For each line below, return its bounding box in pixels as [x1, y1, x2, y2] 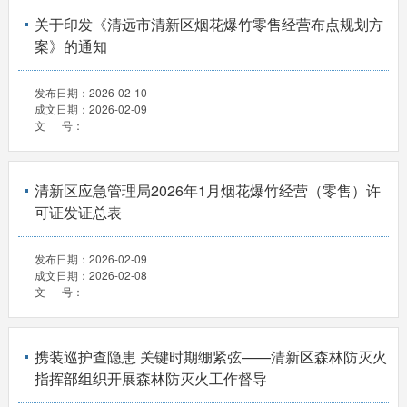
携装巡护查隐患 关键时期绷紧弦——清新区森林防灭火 [34, 346, 387, 367]
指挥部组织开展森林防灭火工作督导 [34, 368, 267, 389]
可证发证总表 [34, 201, 122, 223]
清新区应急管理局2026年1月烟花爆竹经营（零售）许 [34, 179, 381, 201]
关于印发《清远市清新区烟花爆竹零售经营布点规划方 [34, 13, 383, 35]
